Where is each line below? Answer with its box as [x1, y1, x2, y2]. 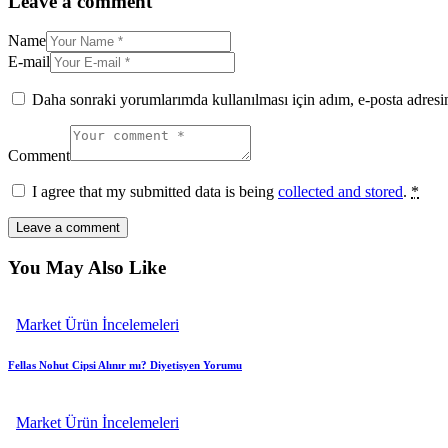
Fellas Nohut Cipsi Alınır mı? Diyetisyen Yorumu [8, 358, 242, 371]
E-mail [8, 53, 50, 71]
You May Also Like [8, 257, 166, 279]
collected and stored [278, 183, 403, 201]
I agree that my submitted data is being [32, 183, 278, 201]
